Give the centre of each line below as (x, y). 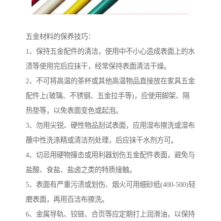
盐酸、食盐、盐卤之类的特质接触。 (81, 170)
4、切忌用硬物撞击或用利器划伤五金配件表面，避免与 (110, 155)
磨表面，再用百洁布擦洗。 (67, 200)
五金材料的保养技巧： (60, 37)
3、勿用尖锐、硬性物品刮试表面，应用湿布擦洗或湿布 (110, 126)
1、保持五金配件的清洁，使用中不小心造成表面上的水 (110, 52)
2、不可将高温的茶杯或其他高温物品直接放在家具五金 (110, 81)
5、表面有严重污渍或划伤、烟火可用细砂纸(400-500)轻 (110, 185)
